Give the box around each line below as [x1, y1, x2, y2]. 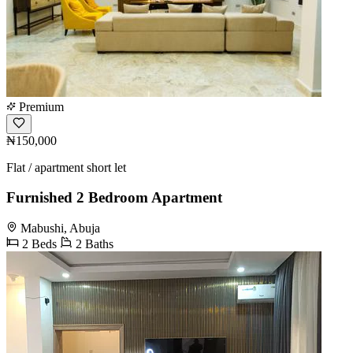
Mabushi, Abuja [20, 221, 100, 235]
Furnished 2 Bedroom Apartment [6, 189, 222, 206]
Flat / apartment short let [6, 160, 126, 174]
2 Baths [72, 237, 113, 251]
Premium [16, 99, 64, 113]
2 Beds [19, 237, 57, 251]
